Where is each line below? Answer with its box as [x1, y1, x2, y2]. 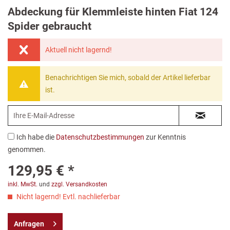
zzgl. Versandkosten [51, 181, 107, 188]
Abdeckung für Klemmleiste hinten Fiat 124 [8, 6, 218, 18]
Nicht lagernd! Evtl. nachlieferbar [15, 193, 120, 201]
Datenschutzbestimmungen [56, 133, 144, 142]
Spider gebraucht [8, 20, 91, 33]
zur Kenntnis [144, 133, 186, 142]
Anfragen [14, 220, 44, 228]
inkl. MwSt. [8, 181, 37, 188]
